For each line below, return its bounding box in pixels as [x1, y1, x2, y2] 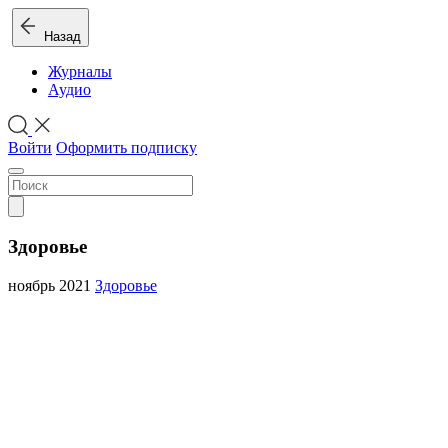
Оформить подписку [56, 139, 197, 157]
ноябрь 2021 [8, 276, 95, 294]
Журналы [48, 63, 112, 80]
